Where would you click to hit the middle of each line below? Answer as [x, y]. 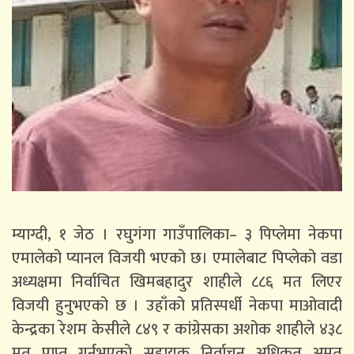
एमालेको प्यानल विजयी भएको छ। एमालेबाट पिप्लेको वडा [177, 258]
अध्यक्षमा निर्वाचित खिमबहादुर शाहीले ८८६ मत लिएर [177, 282]
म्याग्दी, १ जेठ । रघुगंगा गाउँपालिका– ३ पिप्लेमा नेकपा [177, 234]
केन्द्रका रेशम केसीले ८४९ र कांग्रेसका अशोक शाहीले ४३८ [177, 329]
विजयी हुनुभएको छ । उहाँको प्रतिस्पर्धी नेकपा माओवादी [177, 305]
